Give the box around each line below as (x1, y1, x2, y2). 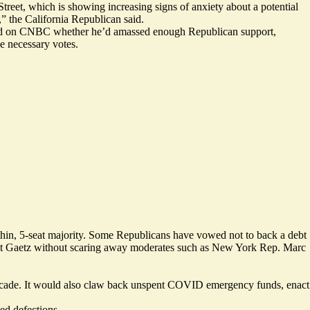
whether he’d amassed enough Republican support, (51, 25, 276, 37)
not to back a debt (226, 228, 307, 241)
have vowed (173, 228, 226, 241)
